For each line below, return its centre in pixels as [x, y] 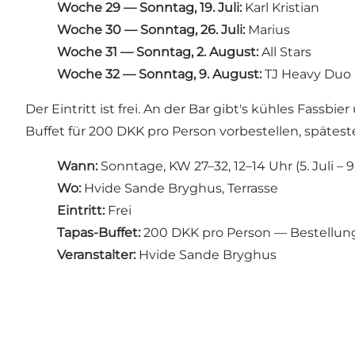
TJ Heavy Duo [306, 74]
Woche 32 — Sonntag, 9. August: [159, 74]
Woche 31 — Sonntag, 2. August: [158, 52]
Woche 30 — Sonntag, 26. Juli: [151, 29]
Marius [267, 29]
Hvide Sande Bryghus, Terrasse [179, 188]
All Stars [285, 52]
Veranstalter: [96, 254]
